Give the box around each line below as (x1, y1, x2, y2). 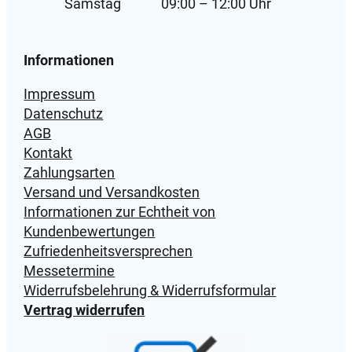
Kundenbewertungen (24, 222, 156, 240)
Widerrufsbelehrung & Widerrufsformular (24, 281, 277, 299)
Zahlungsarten (24, 163, 115, 181)
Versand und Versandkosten (24, 183, 200, 200)
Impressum (24, 85, 96, 102)
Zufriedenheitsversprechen (24, 242, 193, 259)
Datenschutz (24, 104, 104, 122)
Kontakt (24, 144, 73, 161)
